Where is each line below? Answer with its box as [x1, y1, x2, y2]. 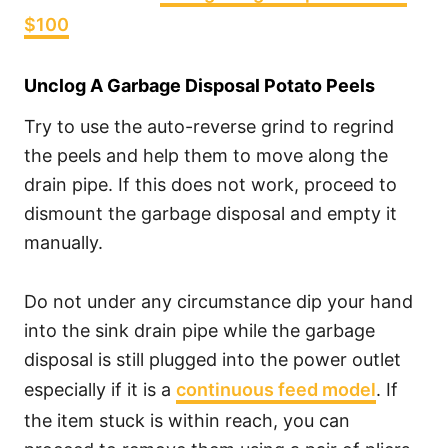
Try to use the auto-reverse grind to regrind [24, 116, 394, 137]
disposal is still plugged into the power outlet [24, 349, 401, 370]
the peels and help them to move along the [24, 145, 388, 166]
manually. [24, 232, 103, 253]
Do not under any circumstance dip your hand [24, 291, 413, 312]
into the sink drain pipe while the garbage [24, 320, 375, 341]
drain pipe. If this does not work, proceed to [24, 174, 397, 195]
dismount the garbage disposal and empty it [24, 203, 397, 224]
